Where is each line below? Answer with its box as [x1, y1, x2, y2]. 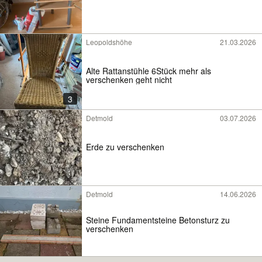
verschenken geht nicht [86, 73, 172, 85]
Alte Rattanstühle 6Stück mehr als [86, 64, 211, 77]
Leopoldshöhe [86, 37, 132, 47]
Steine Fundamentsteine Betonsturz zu [86, 214, 230, 226]
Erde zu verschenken [86, 140, 164, 153]
